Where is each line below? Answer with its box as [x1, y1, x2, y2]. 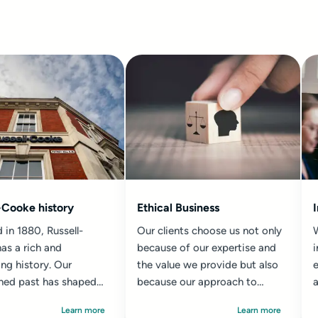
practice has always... [137, 292, 238, 305]
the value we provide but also [137, 258, 278, 271]
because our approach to [137, 275, 257, 288]
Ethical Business [137, 201, 219, 214]
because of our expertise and [137, 241, 276, 254]
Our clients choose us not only [137, 224, 282, 237]
